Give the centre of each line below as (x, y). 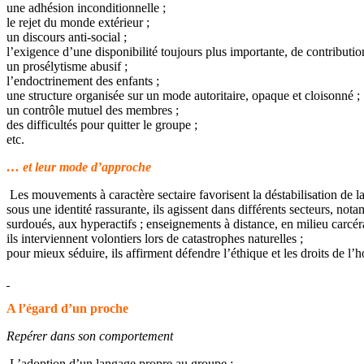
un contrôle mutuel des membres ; (93, 110)
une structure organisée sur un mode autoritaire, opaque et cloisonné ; (183, 95)
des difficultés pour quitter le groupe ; (102, 125)
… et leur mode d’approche (79, 167)
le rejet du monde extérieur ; (78, 22)
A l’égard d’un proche (67, 308)
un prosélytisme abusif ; (67, 66)
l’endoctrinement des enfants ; (83, 81)
